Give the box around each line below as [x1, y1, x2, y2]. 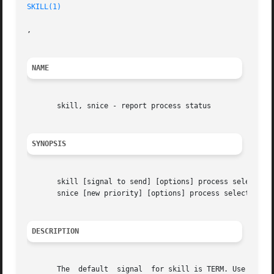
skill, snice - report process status [27, 102, 212, 111]
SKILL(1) [27, 2, 62, 12]
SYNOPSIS [32, 139, 67, 149]
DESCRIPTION [32, 227, 80, 236]
